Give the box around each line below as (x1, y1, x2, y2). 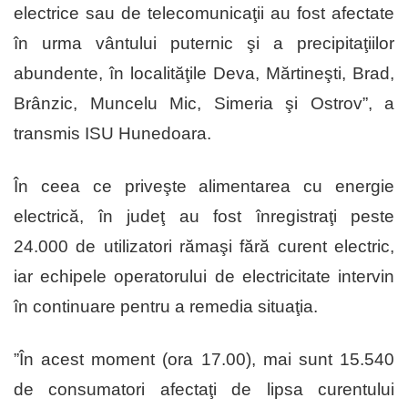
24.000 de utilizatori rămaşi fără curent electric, (14, 237, 394, 257)
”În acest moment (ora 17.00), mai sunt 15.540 (14, 350, 394, 370)
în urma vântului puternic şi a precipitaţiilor (14, 34, 394, 54)
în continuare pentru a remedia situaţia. (14, 297, 318, 317)
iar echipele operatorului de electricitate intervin (14, 267, 394, 287)
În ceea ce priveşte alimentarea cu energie (14, 177, 394, 197)
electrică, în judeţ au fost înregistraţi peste (14, 207, 394, 227)
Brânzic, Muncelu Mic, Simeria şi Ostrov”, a (14, 94, 394, 114)
